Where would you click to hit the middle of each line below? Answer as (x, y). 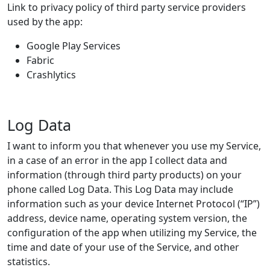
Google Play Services (76, 46)
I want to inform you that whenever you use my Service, (134, 146)
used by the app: (45, 22)
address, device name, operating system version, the (127, 218)
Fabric (43, 60)
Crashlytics (51, 75)
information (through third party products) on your (124, 175)
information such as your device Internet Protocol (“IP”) (133, 204)
